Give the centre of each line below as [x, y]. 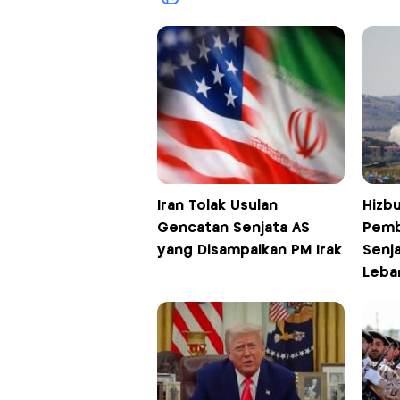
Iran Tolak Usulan [217, 206]
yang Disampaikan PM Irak [249, 251]
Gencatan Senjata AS [233, 229]
